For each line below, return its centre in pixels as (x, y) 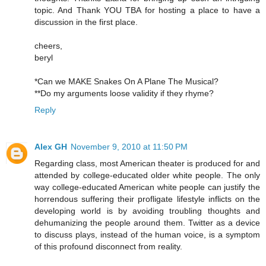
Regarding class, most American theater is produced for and (147, 164)
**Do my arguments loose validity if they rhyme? (124, 94)
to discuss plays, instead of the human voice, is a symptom (147, 235)
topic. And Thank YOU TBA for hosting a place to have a (147, 10)
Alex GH (51, 147)
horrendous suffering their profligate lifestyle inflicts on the (147, 199)
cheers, (48, 46)
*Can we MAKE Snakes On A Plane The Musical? (126, 82)
